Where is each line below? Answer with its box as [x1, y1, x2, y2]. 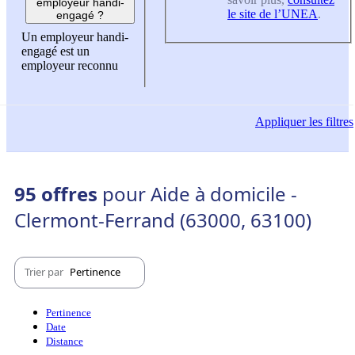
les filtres [306, 114, 353, 128]
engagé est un [21, 44, 90, 59]
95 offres [14, 180, 102, 207]
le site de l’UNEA [227, 6, 318, 21]
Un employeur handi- [21, 30, 128, 44]
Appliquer [255, 114, 306, 128]
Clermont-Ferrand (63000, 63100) [14, 206, 311, 233]
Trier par [25, 265, 66, 280]
